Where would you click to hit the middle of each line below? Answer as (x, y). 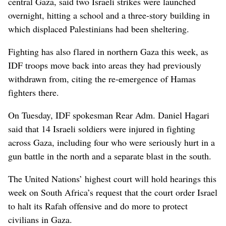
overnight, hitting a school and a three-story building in (109, 15)
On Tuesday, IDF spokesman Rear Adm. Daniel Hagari (109, 115)
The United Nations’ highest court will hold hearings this (112, 178)
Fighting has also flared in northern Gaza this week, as (108, 51)
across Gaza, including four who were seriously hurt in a (111, 142)
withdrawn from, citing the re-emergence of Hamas (102, 78)
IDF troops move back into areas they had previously (105, 65)
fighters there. (34, 92)
